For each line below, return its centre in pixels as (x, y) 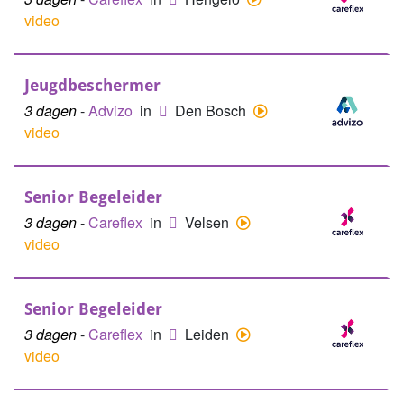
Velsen (209, 222)
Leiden (209, 334)
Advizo (112, 110)
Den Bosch (212, 110)
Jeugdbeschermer (92, 85)
